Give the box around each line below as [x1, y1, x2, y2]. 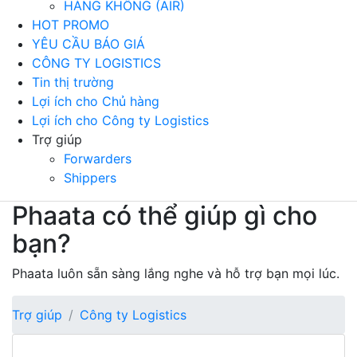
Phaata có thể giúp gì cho [12, 199, 317, 231]
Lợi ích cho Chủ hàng [32, 92, 159, 109]
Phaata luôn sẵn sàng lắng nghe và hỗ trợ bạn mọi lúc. [12, 265, 339, 281]
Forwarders [64, 150, 131, 167]
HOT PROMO [32, 16, 109, 33]
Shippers [64, 169, 116, 186]
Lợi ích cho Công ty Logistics [32, 112, 209, 128]
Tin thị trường [32, 73, 114, 90]
